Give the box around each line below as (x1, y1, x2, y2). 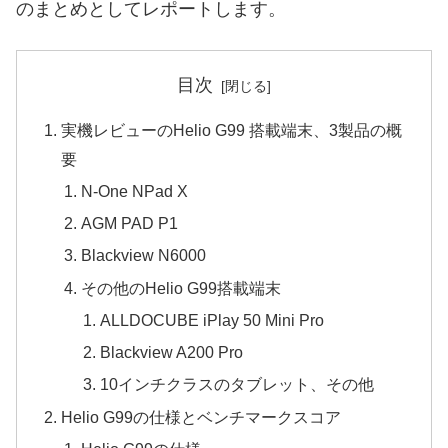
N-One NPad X (80, 181, 188, 200)
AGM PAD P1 (80, 214, 178, 233)
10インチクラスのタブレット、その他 (100, 375, 375, 394)
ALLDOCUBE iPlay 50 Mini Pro (100, 310, 325, 329)
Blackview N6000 (80, 246, 206, 265)
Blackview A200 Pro (100, 343, 244, 362)
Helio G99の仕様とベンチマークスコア (61, 407, 342, 426)
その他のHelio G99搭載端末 (80, 278, 281, 297)
